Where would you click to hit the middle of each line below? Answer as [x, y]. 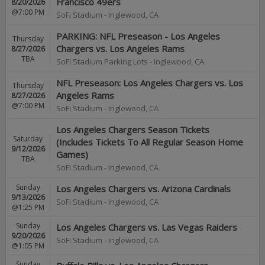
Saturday [28, 138]
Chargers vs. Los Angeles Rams [120, 49]
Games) [72, 154]
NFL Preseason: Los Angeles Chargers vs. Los [150, 83]
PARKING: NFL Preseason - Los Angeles [138, 36]
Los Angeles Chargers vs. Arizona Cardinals [143, 189]
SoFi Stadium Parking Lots [102, 62]
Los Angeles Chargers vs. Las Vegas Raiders [147, 227]
